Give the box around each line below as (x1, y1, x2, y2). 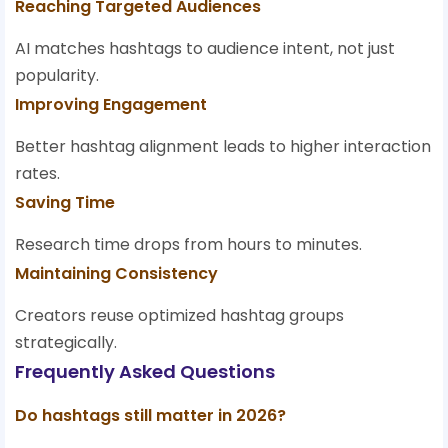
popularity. (15, 64, 99, 88)
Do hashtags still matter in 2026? (15, 404, 286, 428)
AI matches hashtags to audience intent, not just (15, 37, 395, 61)
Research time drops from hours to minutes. (15, 233, 362, 257)
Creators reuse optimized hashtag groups (15, 304, 344, 328)
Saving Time (15, 191, 115, 215)
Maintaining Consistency (15, 262, 218, 286)
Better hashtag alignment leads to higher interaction (15, 135, 431, 159)
